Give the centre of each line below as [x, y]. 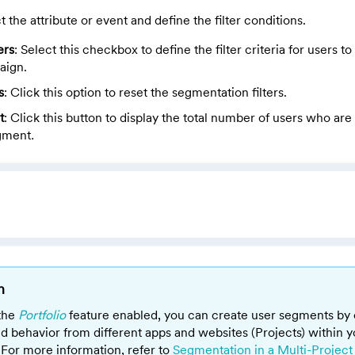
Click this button [56, 117]
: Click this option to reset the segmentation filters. [145, 92]
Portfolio [42, 314]
